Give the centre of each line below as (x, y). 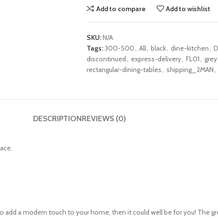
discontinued (106, 59)
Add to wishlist (188, 9)
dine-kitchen (190, 48)
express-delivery (156, 59)
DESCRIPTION (57, 118)
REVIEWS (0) (104, 118)
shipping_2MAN (190, 70)
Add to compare (121, 9)
